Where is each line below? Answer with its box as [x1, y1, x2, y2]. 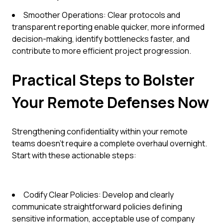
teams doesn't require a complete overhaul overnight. [12, 138, 207, 149]
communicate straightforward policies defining [12, 201, 182, 212]
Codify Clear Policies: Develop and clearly [23, 189, 174, 200]
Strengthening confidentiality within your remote [12, 126, 188, 137]
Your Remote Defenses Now [12, 92, 209, 112]
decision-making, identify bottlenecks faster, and [12, 33, 190, 44]
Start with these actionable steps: [12, 150, 136, 161]
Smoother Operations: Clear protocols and [23, 9, 180, 20]
